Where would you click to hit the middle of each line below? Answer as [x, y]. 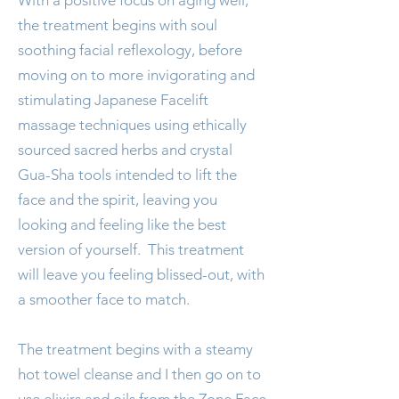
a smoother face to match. [107, 299]
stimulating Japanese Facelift [113, 100]
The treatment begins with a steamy [135, 349]
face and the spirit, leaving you [118, 199]
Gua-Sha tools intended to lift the [127, 175]
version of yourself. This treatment [131, 249]
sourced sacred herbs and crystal [125, 150]
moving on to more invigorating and [136, 75]
